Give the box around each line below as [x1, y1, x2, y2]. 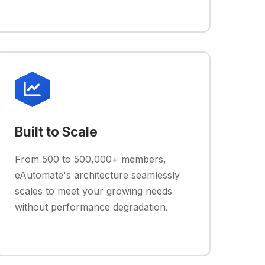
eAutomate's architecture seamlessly [14, 169, 180, 181]
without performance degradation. [14, 201, 168, 213]
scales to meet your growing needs [14, 185, 172, 197]
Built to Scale [14, 124, 98, 140]
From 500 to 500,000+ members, [14, 153, 166, 165]
